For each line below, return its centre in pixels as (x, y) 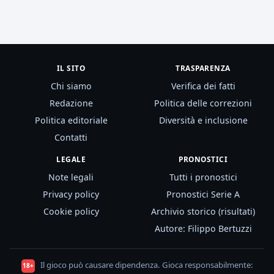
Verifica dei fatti (203, 86)
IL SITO (71, 68)
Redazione (71, 103)
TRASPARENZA (203, 68)
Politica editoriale (71, 120)
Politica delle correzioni (203, 103)
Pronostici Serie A (203, 194)
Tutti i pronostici (203, 177)
